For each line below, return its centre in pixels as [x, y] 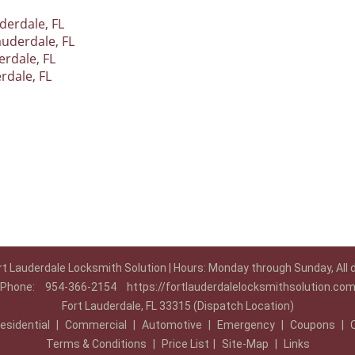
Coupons [312, 325]
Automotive [172, 325]
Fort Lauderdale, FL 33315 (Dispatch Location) [177, 306]
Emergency [246, 325]
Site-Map [245, 344]
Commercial [95, 325]
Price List [185, 344]
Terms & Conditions [96, 344]
